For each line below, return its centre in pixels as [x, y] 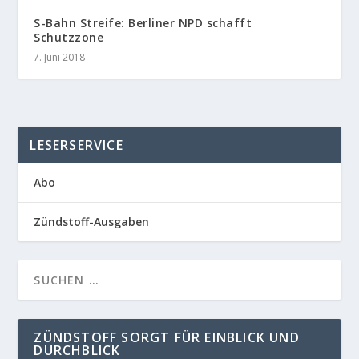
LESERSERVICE [77, 145]
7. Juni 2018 [60, 57]
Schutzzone [69, 37]
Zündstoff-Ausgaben [92, 221]
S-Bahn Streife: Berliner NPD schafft [143, 22]
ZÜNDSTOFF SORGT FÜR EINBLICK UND [167, 337]
